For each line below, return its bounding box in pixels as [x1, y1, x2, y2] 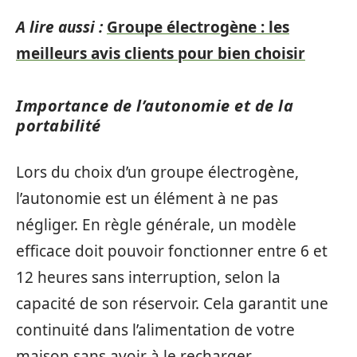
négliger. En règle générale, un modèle [16, 214, 296, 235]
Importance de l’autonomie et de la [16, 94, 293, 116]
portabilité [16, 114, 101, 136]
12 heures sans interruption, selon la [16, 267, 280, 288]
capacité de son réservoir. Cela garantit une [16, 293, 328, 314]
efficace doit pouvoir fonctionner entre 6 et [16, 241, 328, 261]
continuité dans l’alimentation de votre [16, 320, 295, 340]
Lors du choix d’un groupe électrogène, [16, 162, 299, 182]
